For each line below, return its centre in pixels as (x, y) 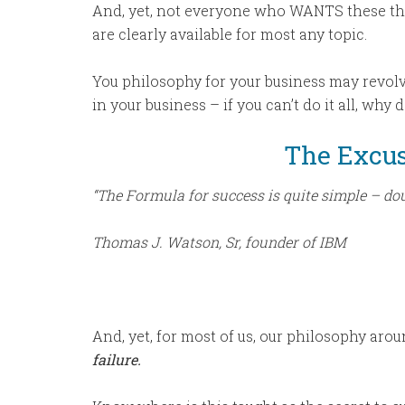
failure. (117, 359)
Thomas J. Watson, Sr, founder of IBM (219, 242)
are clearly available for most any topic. (230, 34)
